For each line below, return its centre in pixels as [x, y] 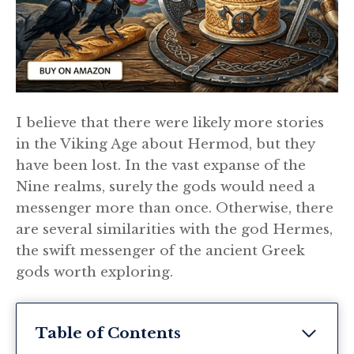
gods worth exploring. [94, 272]
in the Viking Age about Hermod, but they [165, 144]
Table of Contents [108, 333]
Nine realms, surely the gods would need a [166, 186]
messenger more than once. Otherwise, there [175, 208]
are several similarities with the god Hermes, [174, 229]
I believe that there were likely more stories [170, 122]
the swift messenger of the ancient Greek [160, 250]
